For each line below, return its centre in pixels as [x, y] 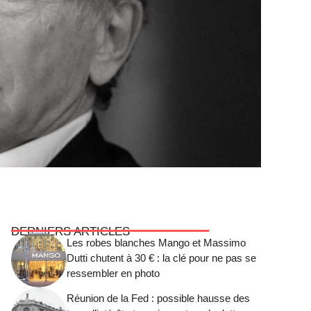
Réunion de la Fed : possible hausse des [158, 298]
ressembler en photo [113, 273]
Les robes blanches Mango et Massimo [156, 242]
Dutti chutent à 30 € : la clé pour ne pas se [161, 258]
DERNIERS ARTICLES [70, 232]
